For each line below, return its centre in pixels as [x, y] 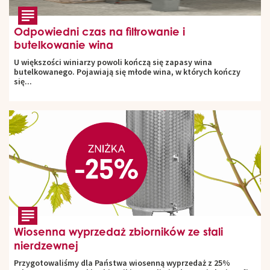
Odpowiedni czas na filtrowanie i [99, 32]
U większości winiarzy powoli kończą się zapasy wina [113, 62]
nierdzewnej [46, 246]
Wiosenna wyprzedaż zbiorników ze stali [118, 232]
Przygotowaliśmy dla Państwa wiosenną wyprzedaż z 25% [122, 263]
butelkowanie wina [63, 45]
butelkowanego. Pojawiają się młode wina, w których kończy [127, 72]
